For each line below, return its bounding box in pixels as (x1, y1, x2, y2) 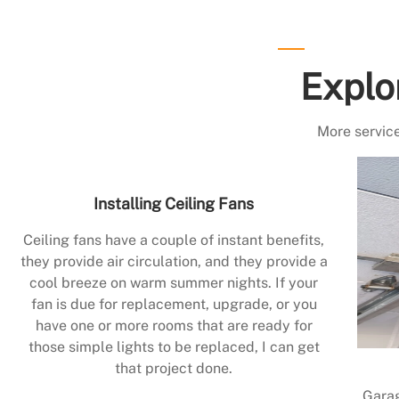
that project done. (115, 360, 232, 378)
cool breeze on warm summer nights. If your (29, 274, 318, 292)
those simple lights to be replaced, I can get (28, 338, 320, 356)
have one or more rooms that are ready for (35, 317, 313, 335)
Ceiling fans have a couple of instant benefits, (23, 232, 324, 249)
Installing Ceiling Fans (94, 194, 254, 214)
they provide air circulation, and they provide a (20, 253, 328, 271)
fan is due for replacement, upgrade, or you (30, 296, 317, 313)
